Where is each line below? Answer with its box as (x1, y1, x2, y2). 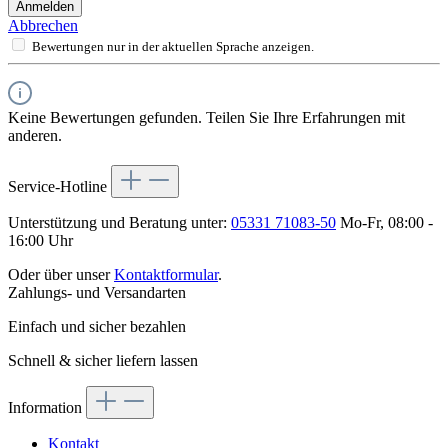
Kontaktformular (114, 265, 218, 283)
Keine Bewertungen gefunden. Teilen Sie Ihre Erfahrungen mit (8, 108, 405, 126)
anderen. (8, 126, 62, 144)
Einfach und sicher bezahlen (8, 317, 186, 335)
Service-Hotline (8, 177, 111, 195)
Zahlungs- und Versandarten (8, 283, 186, 301)
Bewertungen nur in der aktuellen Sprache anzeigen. (32, 38, 314, 54)
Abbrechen (8, 16, 78, 34)
